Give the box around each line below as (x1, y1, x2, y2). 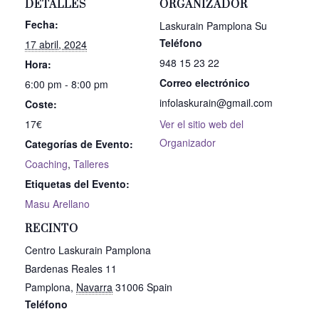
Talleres (73, 157, 109, 172)
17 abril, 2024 (25, 37, 87, 52)
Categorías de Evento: (25, 137, 133, 152)
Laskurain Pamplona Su (159, 19, 267, 33)
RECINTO (25, 221, 78, 236)
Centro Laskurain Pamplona (25, 242, 151, 257)
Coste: (25, 97, 57, 112)
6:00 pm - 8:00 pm (25, 77, 108, 92)
